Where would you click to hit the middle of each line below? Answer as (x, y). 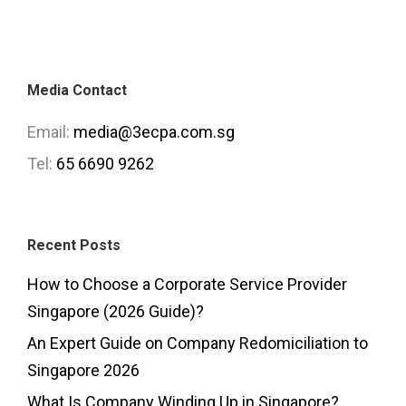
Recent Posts (74, 245)
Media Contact (77, 90)
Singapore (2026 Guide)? (116, 311)
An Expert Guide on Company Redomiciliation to (198, 343)
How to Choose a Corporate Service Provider (187, 284)
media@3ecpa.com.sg (154, 131)
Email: (50, 131)
